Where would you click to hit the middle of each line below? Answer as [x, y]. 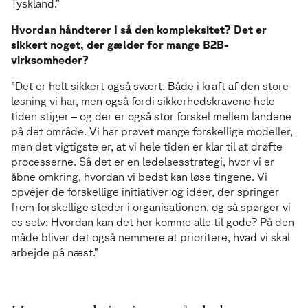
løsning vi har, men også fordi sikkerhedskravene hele [143, 101]
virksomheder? [50, 60]
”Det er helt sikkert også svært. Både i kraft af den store [150, 86]
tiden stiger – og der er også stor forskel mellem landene [151, 117]
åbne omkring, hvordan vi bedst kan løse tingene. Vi [139, 177]
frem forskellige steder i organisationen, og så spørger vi [151, 207]
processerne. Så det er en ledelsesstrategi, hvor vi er [143, 162]
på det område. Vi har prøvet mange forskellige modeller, [152, 132]
